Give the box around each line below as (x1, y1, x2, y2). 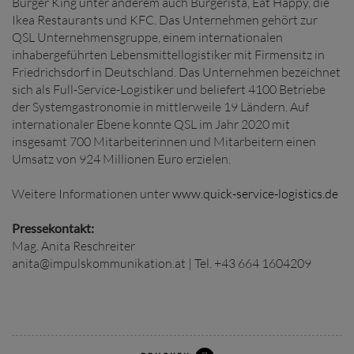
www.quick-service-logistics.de (172, 186, 338, 201)
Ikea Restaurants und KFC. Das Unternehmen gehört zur (12, 12, 318, 28)
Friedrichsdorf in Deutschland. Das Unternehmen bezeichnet (12, 64, 341, 80)
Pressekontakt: (12, 220, 94, 235)
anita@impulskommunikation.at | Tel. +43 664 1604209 (12, 255, 316, 271)
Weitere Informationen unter (12, 186, 172, 201)
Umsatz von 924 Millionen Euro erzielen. (12, 151, 231, 167)
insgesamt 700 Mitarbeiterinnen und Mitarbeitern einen (12, 134, 316, 149)
